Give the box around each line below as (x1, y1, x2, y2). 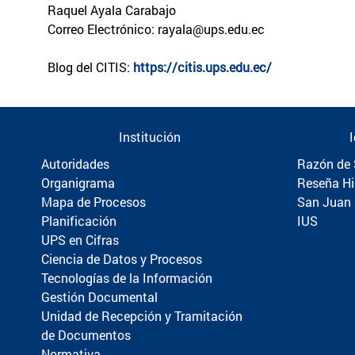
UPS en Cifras (41, 231, 119, 248)
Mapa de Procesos (41, 193, 146, 210)
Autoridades (41, 155, 109, 172)
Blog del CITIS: (48, 58, 133, 75)
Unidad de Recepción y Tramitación (41, 307, 242, 324)
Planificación (41, 212, 116, 229)
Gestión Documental (41, 288, 158, 305)
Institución (119, 128, 181, 145)
